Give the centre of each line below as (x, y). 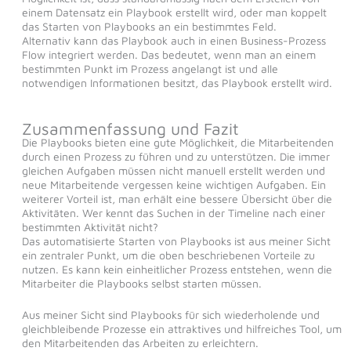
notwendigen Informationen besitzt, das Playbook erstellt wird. (177, 82)
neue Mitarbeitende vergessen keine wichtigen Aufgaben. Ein (174, 184)
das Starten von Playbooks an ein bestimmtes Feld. (149, 26)
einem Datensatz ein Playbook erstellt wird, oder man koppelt (174, 12)
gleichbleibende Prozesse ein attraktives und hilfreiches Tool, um (181, 329)
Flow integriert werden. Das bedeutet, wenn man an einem (168, 54)
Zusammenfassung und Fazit (130, 128)
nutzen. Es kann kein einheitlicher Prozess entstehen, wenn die (177, 269)
